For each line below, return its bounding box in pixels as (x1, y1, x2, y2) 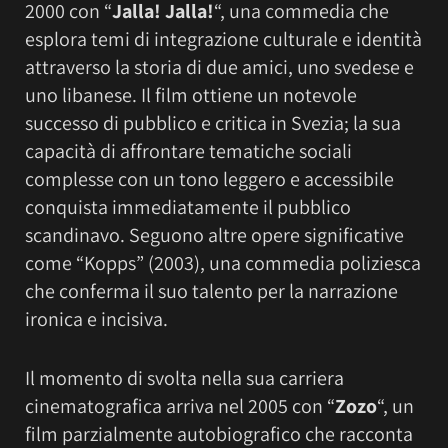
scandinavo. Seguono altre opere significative (25, 221, 404, 248)
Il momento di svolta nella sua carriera (25, 364, 344, 391)
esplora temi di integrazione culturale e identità (25, 25, 422, 52)
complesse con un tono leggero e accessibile (25, 165, 394, 192)
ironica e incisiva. (25, 305, 168, 332)
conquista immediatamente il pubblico (25, 193, 351, 220)
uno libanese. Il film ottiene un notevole (25, 81, 357, 108)
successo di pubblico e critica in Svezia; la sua (25, 109, 401, 136)
